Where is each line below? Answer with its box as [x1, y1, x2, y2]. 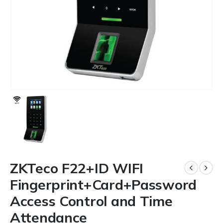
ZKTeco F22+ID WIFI [10, 159, 143, 177]
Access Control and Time [10, 192, 173, 210]
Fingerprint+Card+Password [10, 175, 197, 193]
